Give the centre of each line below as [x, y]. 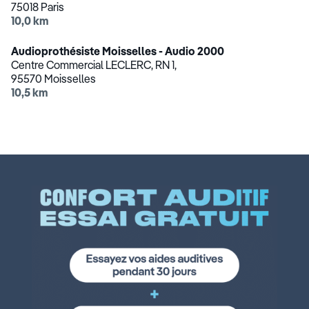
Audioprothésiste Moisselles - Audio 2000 [118, 51]
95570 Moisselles [53, 79]
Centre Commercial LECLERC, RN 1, [94, 65]
